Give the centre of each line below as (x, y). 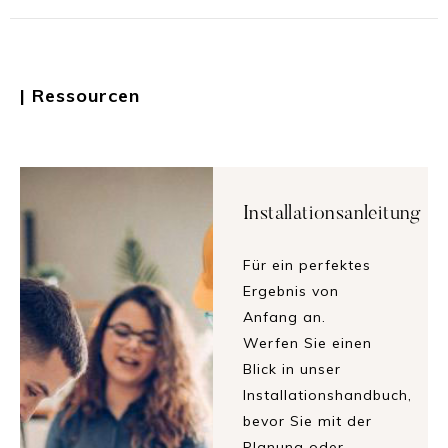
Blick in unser (291, 369)
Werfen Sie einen (307, 343)
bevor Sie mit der (307, 421)
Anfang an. (284, 317)
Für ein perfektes (306, 265)
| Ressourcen (80, 96)
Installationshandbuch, (327, 395)
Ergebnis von (290, 291)
